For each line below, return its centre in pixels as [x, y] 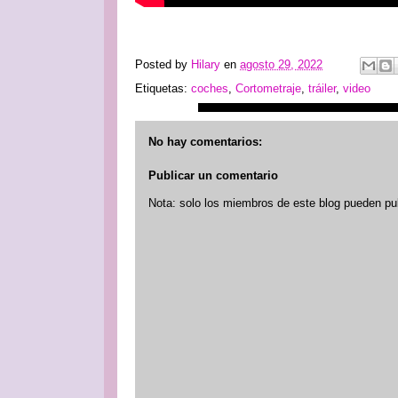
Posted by [163, 64]
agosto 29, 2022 [281, 64]
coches [210, 88]
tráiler [322, 88]
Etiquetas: [163, 88]
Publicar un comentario [213, 175]
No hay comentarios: [205, 142]
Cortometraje [268, 88]
